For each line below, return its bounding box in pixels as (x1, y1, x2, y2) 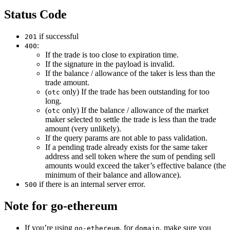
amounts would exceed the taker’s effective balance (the (45, 161, 226, 170)
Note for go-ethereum (4, 199, 118, 213)
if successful (37, 31, 79, 41)
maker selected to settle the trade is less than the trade (45, 114, 216, 124)
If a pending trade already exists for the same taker (45, 142, 207, 151)
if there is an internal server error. (37, 179, 145, 188)
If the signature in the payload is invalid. (45, 59, 175, 68)
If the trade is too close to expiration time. (45, 50, 179, 59)
